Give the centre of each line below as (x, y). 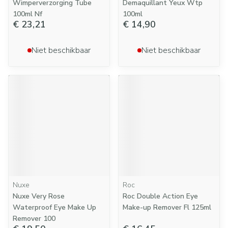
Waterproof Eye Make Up (54, 207)
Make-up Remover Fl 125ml (167, 207)
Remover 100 (34, 219)
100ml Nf (27, 14)
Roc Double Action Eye (160, 196)
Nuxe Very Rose (39, 196)
